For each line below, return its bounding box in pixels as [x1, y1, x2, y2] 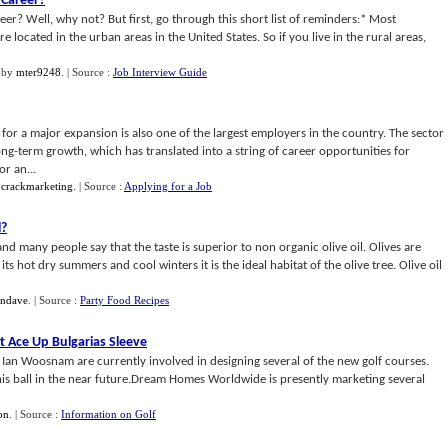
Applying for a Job [124, 180, 212, 192]
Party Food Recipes [80, 294, 169, 306]
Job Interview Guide [113, 66, 207, 78]
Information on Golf [61, 408, 156, 420]
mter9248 [16, 66, 61, 78]
